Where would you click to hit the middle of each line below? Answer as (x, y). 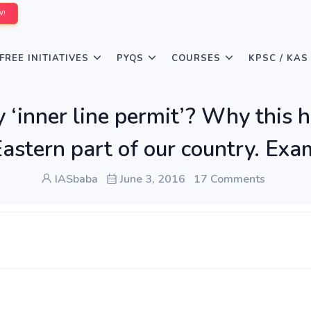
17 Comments (229, 179)
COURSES (196, 58)
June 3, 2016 (151, 179)
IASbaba (75, 179)
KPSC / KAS (278, 58)
